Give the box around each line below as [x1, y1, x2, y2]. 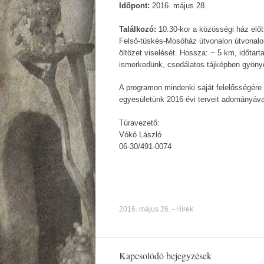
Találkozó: [119, 24, 156, 34]
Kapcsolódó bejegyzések [119, 249, 212, 262]
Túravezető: [119, 118, 160, 127]
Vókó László [119, 130, 161, 139]
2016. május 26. [119, 204, 170, 213]
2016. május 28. [150, 1, 207, 10]
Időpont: [119, 1, 150, 10]
